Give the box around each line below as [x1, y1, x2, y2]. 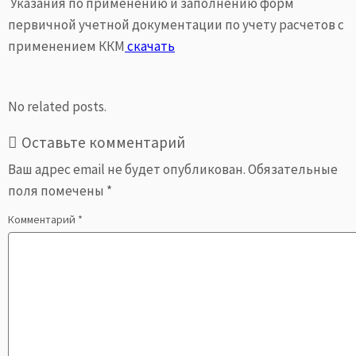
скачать [125, 37, 175, 55]
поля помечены [8, 182, 106, 199]
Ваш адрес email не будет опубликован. [8, 161, 246, 178]
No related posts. [8, 98, 106, 115]
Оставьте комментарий [21, 133, 185, 152]
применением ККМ [8, 37, 125, 55]
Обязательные [248, 161, 338, 178]
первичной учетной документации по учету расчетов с [8, 16, 344, 33]
